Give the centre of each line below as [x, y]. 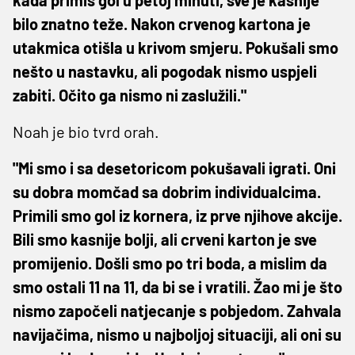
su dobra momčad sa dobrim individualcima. [167, 191]
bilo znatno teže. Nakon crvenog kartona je [162, 23]
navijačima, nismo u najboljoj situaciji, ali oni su [177, 334]
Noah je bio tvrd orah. [86, 131]
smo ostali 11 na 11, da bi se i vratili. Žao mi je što [177, 286]
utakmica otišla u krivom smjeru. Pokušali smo [176, 47]
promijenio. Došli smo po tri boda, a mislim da [170, 263]
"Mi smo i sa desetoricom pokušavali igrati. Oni [174, 168]
